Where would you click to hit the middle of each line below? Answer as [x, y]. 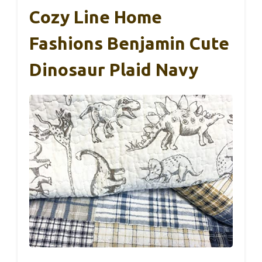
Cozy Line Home [96, 17]
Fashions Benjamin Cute [129, 44]
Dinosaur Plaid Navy [114, 70]
